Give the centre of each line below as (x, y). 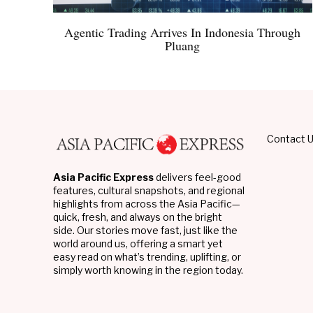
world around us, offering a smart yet (138, 243)
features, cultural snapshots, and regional (149, 190)
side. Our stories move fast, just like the (145, 230)
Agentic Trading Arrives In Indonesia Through (183, 32)
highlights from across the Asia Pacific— (147, 203)
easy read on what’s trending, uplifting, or (147, 256)
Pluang (183, 46)
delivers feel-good (197, 177)
